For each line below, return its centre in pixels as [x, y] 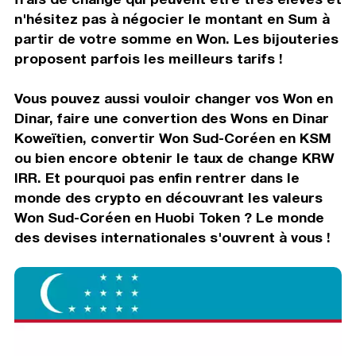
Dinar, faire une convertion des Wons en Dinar [171, 118]
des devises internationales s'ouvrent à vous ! [172, 237]
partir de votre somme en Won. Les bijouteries [176, 38]
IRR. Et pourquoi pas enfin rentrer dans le [157, 177]
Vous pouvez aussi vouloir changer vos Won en [173, 98]
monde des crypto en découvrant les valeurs [168, 197]
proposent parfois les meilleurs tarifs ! [148, 58]
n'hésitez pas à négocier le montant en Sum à [172, 18]
